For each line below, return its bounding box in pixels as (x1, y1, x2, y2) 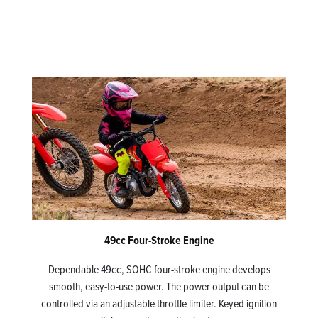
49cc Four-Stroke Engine (104, 231, 214, 248)
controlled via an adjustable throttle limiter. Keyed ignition (41, 295, 277, 311)
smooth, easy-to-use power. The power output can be (49, 278, 269, 294)
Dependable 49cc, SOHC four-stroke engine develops (48, 261, 270, 277)
